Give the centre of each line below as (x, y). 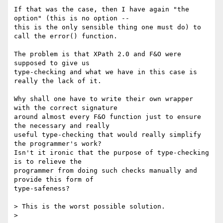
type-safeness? (42, 189)
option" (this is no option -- (72, 18)
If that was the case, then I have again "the (102, 9)
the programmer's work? (58, 144)
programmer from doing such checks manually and (106, 171)
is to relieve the (48, 162)
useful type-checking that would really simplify (108, 135)
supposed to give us (52, 63)
